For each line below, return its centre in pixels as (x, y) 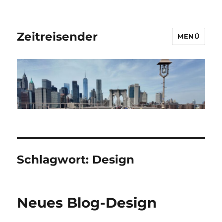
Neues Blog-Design (87, 202)
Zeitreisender (57, 36)
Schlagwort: (55, 159)
